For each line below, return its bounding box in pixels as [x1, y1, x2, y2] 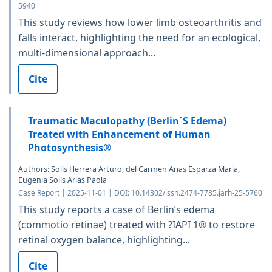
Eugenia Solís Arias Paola [18, 174, 107, 185]
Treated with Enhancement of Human [28, 127, 211, 141]
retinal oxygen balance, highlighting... [18, 233, 190, 246]
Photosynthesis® [28, 140, 111, 154]
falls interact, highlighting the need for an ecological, [18, 30, 260, 44]
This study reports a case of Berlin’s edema [18, 202, 215, 216]
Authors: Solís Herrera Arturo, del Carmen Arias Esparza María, [18, 163, 240, 174]
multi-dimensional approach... [18, 46, 155, 59]
